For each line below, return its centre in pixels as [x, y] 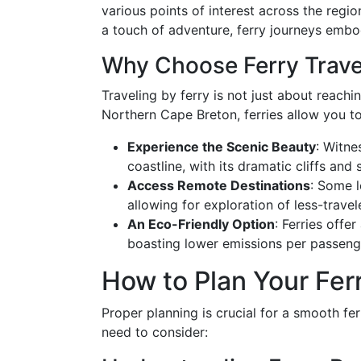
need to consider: [155, 332]
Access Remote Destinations [219, 185]
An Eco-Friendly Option [201, 224]
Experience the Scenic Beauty [222, 147]
